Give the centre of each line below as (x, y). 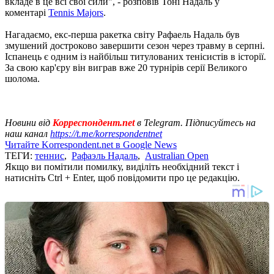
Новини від (29, 122)
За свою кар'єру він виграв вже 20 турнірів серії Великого (126, 67)
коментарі (27, 12)
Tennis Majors (76, 12)
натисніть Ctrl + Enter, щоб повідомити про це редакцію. (122, 177)
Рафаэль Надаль (105, 155)
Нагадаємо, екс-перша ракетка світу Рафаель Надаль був (122, 34)
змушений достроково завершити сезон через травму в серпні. (135, 45)
